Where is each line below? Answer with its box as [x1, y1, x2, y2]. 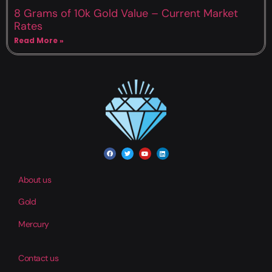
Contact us [18, 253, 59, 264]
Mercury [18, 218, 49, 229]
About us [18, 174, 52, 185]
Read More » [14, 35, 64, 46]
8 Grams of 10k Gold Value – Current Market [14, 5, 238, 21]
